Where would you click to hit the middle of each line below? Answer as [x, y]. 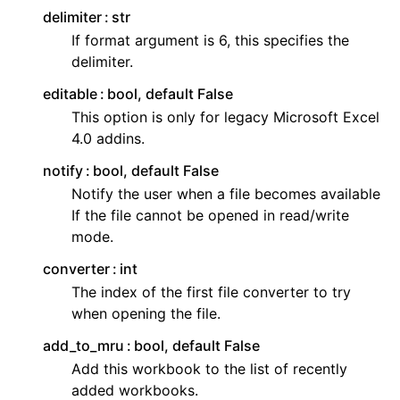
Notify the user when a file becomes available [226, 194]
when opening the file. [146, 314]
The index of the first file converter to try [211, 292]
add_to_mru [83, 346]
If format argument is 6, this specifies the [210, 41]
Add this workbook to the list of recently [209, 369]
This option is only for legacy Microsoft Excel [225, 117]
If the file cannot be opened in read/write [210, 216]
